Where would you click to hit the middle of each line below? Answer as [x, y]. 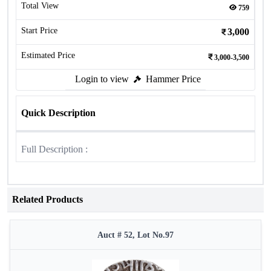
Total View [40, 6]
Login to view [102, 79]
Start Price [39, 31]
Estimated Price [48, 55]
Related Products [47, 199]
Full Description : [54, 149]
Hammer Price [173, 79]
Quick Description [58, 113]
